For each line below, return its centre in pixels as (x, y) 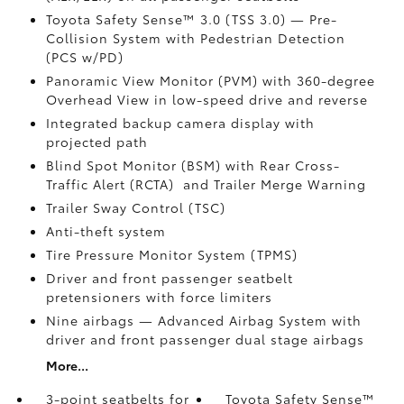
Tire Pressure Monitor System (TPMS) (171, 254)
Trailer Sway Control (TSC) (135, 207)
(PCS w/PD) (84, 57)
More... (67, 365)
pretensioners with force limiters (159, 297)
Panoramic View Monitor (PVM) (154, 80)
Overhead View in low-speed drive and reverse (207, 99)
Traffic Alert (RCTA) (112, 184)
